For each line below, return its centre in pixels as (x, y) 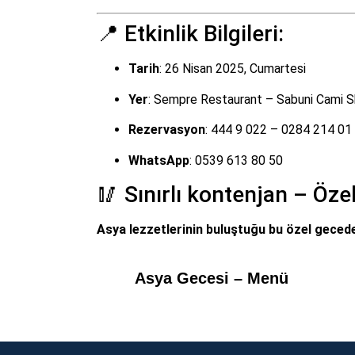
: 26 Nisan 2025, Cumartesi (233, 69)
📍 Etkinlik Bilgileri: (190, 34)
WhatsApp (159, 160)
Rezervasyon (167, 130)
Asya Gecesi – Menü (212, 279)
